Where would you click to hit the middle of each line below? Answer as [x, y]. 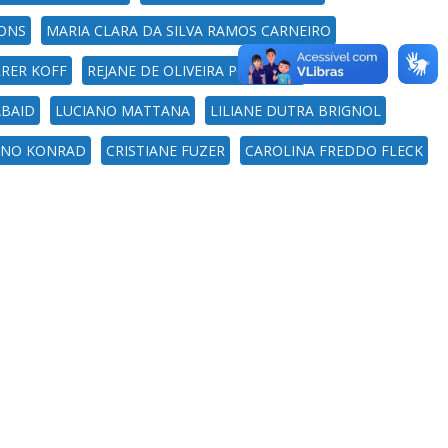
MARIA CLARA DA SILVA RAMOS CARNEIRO [188, 30]
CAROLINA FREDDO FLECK [334, 150]
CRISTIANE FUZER [165, 150]
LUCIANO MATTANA [122, 110]
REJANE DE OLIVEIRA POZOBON [193, 70]
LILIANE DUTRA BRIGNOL [295, 110]
